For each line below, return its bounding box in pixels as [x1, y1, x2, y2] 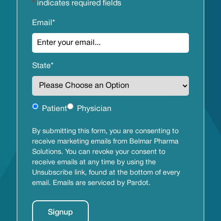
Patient [41, 106, 67, 113]
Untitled [31, 105, 60, 112]
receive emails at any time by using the [32, 159, 156, 166]
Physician [76, 106, 111, 113]
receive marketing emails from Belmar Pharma [32, 139, 179, 146]
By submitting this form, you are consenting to [32, 128, 179, 135]
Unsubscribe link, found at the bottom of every [32, 170, 180, 177]
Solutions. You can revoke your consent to [32, 149, 165, 156]
